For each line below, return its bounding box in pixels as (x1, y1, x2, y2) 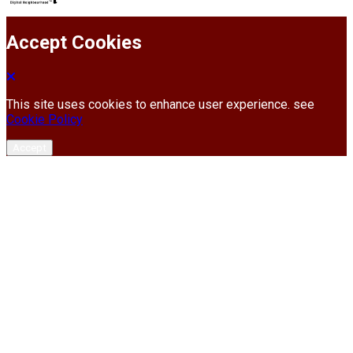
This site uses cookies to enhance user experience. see (6, 97, 314, 113)
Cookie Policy (6, 112, 83, 128)
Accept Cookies (6, 32, 142, 54)
